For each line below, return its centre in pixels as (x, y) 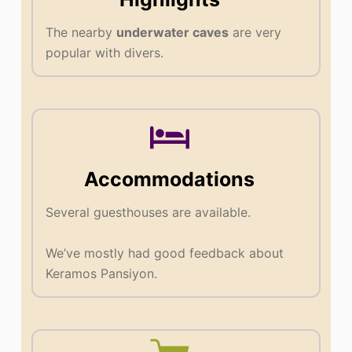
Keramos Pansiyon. (102, 273)
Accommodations (170, 179)
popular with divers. (105, 52)
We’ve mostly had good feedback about (165, 253)
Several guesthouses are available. (148, 212)
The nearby (81, 32)
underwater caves (173, 32)
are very (255, 32)
